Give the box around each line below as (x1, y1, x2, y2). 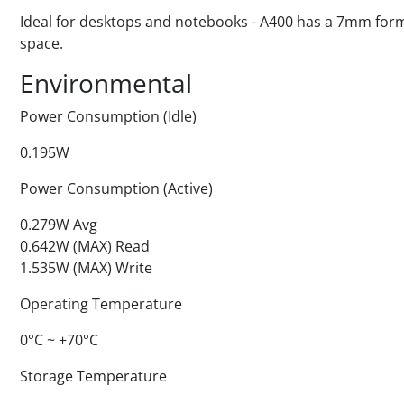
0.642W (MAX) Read (20, 236, 150, 256)
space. (20, 33, 63, 53)
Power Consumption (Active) (20, 179, 213, 198)
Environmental (20, 66, 192, 100)
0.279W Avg (20, 215, 97, 234)
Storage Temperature (20, 366, 167, 386)
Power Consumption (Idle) (20, 106, 197, 126)
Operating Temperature (20, 294, 182, 314)
